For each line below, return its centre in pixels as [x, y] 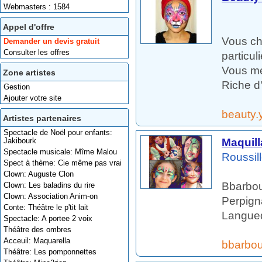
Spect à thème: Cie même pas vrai [63, 163]
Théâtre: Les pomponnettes [50, 252]
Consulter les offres [37, 52]
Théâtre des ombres [37, 230]
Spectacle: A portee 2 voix [48, 218]
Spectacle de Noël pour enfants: [58, 132]
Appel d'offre [29, 27]
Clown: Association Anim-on [51, 196]
